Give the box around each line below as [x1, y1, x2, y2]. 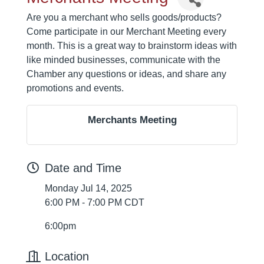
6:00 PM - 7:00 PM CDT [45, 197, 144, 208]
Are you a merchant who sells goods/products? [27, 12, 222, 23]
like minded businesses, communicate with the [27, 55, 220, 65]
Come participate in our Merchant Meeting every [27, 27, 226, 37]
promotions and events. [27, 83, 145, 94]
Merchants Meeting [87, 114, 177, 126]
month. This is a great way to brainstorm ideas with [27, 41, 237, 51]
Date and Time [45, 161, 121, 175]
